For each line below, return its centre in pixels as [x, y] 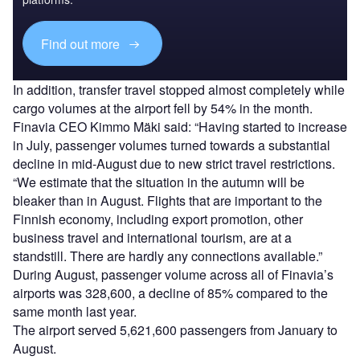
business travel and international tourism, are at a [152, 238]
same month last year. [75, 312]
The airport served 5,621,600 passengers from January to [175, 330]
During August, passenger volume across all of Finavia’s [173, 275]
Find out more [82, 43]
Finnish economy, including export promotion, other [158, 219]
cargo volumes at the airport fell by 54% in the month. [163, 108]
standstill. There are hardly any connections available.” [168, 256]
